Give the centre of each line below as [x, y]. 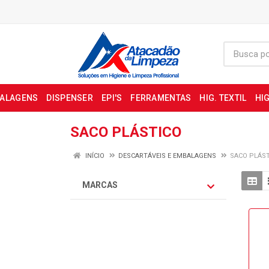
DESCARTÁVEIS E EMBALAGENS [167, 156]
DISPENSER [70, 98]
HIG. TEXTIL [223, 98]
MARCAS [100, 185]
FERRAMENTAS [161, 98]
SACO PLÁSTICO [126, 132]
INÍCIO [94, 156]
